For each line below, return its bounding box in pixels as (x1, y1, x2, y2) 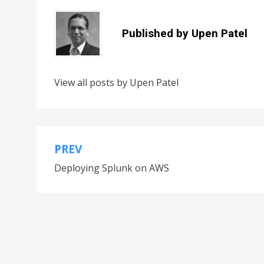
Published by (122, 27, 192, 40)
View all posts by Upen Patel (54, 76, 179, 89)
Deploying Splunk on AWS (54, 161, 169, 174)
